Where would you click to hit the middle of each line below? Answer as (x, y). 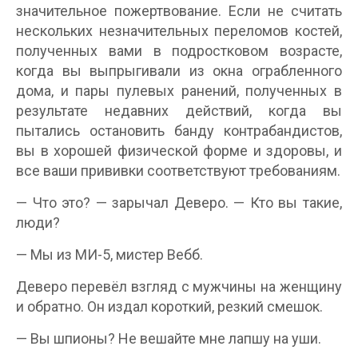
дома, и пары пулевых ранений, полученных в (179, 91)
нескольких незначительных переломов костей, (179, 31)
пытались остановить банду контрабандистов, (179, 131)
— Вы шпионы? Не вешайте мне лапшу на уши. (169, 338)
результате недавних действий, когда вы (179, 111)
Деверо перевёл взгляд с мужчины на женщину (179, 286)
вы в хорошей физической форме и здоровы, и (179, 151)
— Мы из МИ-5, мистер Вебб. (109, 255)
